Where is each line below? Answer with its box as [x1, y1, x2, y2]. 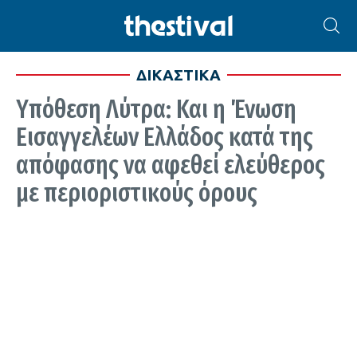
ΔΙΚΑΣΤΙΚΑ [136, 66, 221, 84]
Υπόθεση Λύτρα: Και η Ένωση [16, 94, 296, 124]
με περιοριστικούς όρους [16, 178, 257, 208]
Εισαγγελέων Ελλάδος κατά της [16, 122, 313, 152]
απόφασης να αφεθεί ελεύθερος [16, 150, 325, 180]
